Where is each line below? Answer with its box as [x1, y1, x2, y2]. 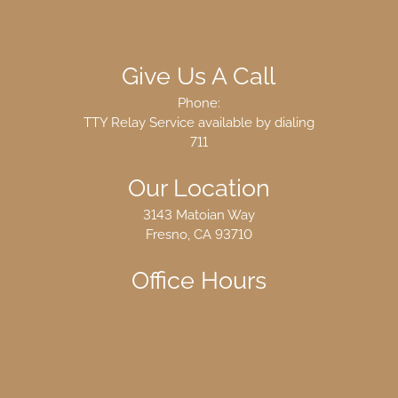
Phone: [177, 95, 220, 111]
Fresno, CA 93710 [145, 227, 252, 243]
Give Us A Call [122, 61, 276, 90]
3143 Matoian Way [142, 207, 255, 223]
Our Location [127, 173, 270, 202]
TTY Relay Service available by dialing [83, 115, 314, 131]
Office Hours [131, 266, 267, 294]
